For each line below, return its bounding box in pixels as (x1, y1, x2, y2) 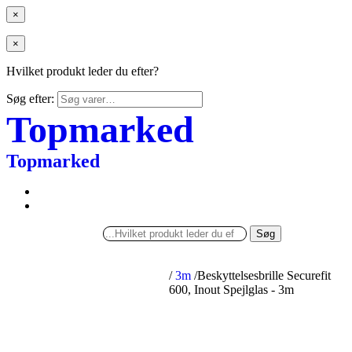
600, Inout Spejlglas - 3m (169, 283, 295, 296)
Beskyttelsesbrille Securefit (197, 269, 332, 282)
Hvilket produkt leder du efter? (6, 64, 159, 78)
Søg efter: (6, 92, 54, 105)
